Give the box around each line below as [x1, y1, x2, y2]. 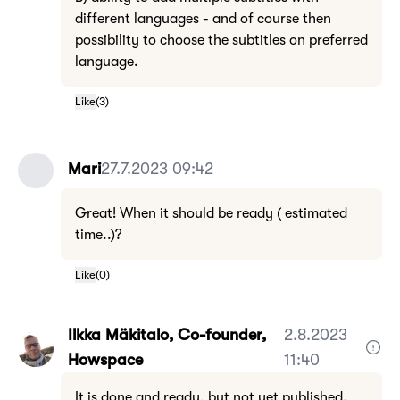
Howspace [68, 351, 143, 369]
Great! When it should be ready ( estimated [75, 205, 347, 221]
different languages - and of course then [75, 11, 331, 27]
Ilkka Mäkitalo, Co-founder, [68, 326, 266, 344]
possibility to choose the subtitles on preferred [75, 32, 368, 48]
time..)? [75, 227, 122, 243]
